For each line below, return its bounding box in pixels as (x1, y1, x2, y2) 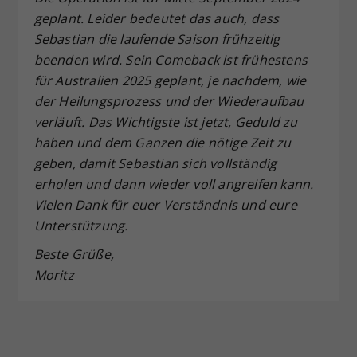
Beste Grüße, (33, 245, 114, 263)
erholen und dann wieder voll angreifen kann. (33, 175, 314, 193)
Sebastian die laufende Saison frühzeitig (33, 29, 280, 48)
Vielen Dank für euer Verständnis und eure (33, 195, 297, 214)
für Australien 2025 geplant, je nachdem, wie (33, 71, 307, 89)
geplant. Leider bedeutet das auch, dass (33, 9, 280, 27)
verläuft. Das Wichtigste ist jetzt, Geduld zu (33, 112, 298, 131)
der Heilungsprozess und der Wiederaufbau (33, 92, 304, 110)
